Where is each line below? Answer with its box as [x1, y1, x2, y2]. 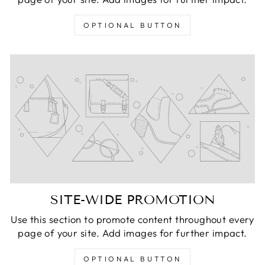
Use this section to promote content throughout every [11, 212, 254, 225]
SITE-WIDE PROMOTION [50, 191, 215, 208]
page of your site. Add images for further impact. [18, 226, 247, 239]
